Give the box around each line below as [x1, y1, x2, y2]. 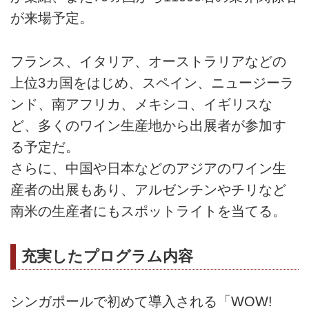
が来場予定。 [10, 10, 93, 26]
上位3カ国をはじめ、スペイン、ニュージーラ [10, 74, 294, 90]
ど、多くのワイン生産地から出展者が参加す [10, 117, 286, 133]
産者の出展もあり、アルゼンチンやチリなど [10, 181, 286, 197]
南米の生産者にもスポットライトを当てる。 [10, 203, 286, 219]
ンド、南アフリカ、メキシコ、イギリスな [10, 96, 272, 112]
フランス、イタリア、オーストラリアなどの [10, 53, 286, 69]
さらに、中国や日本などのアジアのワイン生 [10, 160, 286, 176]
